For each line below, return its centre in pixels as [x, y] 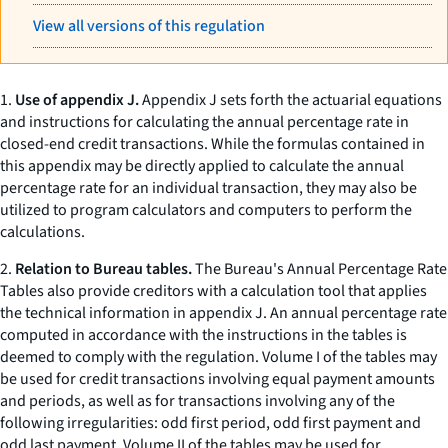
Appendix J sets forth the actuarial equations [290, 100]
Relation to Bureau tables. [103, 269]
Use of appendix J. [77, 100]
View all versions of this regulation [149, 26]
